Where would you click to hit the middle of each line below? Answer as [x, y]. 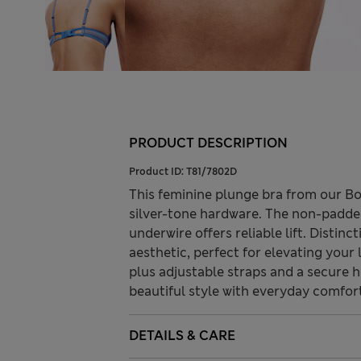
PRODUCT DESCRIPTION [208, 143]
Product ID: [158, 171]
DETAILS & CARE [182, 335]
